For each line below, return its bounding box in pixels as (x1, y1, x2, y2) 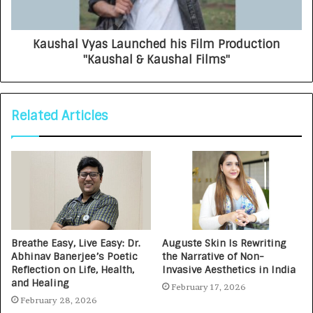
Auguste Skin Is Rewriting (162, 236, 286, 249)
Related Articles (11, 107, 108, 124)
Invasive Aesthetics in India (162, 263, 296, 276)
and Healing (11, 276, 69, 289)
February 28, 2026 (20, 294, 97, 305)
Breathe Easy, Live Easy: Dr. (11, 236, 140, 249)
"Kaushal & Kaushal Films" (83, 52, 230, 67)
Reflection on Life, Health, (11, 263, 134, 276)
